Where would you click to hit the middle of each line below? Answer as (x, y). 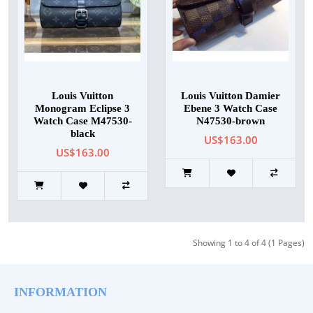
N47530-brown (231, 121)
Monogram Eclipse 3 (82, 109)
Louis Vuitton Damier (231, 96)
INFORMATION (60, 292)
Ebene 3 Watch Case (231, 109)
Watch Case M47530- (82, 121)
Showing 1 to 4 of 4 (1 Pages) (249, 243)
